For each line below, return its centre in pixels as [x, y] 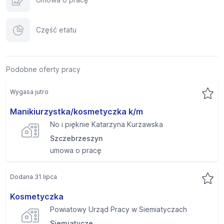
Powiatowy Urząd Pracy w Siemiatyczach [118, 209]
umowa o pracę [76, 150]
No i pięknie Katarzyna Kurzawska [106, 124]
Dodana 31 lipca [33, 177]
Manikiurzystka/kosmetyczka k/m [76, 111]
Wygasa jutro [29, 92]
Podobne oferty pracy [43, 69]
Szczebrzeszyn [76, 138]
